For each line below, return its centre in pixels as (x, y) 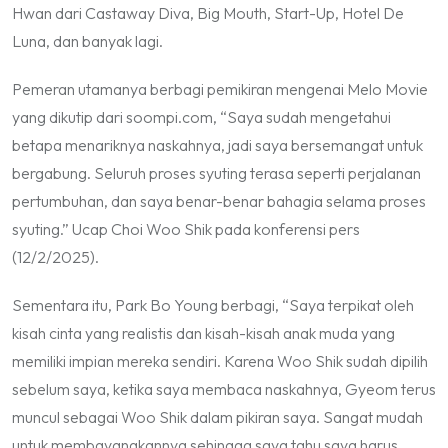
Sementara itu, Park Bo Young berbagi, (147, 304)
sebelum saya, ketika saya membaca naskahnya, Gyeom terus (224, 388)
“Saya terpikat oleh (348, 304)
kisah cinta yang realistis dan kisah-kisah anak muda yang (203, 332)
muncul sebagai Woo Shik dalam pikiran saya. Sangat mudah (217, 416)
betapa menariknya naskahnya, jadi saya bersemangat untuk (217, 144)
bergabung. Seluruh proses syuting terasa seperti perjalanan (216, 172)
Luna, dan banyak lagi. (87, 40)
